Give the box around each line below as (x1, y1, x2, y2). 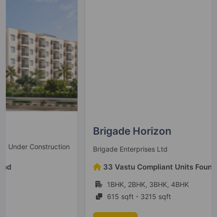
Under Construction (138, 142, 200, 151)
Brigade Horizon (17, 125, 96, 138)
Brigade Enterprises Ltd (17, 144, 92, 153)
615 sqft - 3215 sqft (31, 192, 95, 201)
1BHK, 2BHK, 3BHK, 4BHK (31, 180, 113, 189)
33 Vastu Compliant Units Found (28, 162, 141, 172)
